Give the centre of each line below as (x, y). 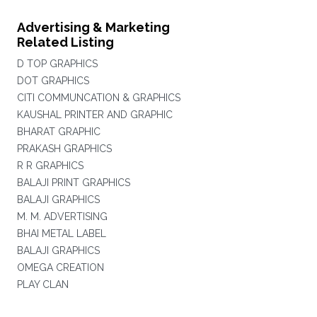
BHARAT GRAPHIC (58, 132)
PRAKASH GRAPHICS (64, 149)
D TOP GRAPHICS (57, 64)
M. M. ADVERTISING (62, 217)
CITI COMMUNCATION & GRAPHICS (98, 98)
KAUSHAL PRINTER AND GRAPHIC (94, 115)
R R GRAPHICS (50, 166)
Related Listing (65, 42)
